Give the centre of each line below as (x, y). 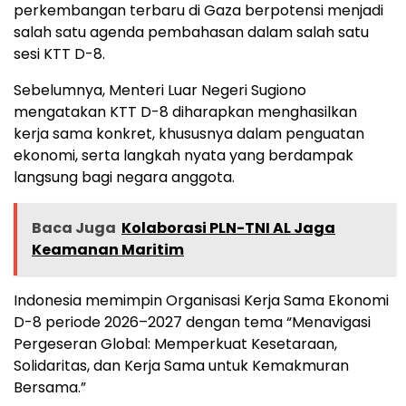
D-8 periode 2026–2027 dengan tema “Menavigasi (192, 323)
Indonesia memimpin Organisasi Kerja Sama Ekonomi (201, 301)
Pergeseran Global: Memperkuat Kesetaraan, (175, 344)
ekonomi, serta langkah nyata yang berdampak (184, 156)
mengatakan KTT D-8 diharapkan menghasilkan (185, 112)
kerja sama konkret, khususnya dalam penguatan (189, 134)
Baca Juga (74, 228)
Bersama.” (50, 388)
